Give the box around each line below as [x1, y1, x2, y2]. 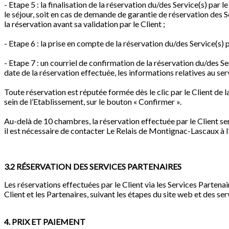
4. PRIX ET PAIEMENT [4, 217, 85, 227]
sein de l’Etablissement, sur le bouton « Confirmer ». [4, 97, 181, 107]
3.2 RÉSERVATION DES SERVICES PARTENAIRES [4, 162, 181, 172]
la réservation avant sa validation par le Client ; [4, 19, 165, 29]
